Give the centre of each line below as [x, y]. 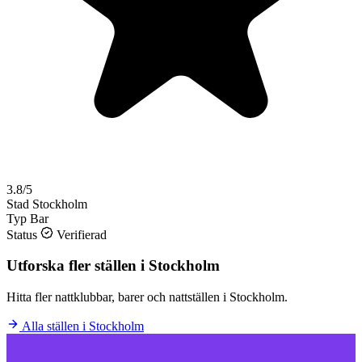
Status [22, 234]
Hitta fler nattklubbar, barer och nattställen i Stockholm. [147, 297]
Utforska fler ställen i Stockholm [113, 266]
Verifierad [80, 234]
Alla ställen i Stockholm [82, 326]
